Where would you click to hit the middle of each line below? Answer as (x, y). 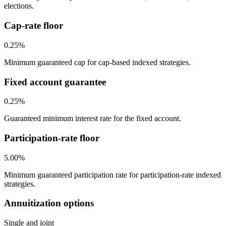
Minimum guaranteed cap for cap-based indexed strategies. (97, 62)
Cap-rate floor (34, 26)
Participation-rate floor (52, 138)
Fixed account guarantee (55, 82)
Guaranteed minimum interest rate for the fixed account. (93, 119)
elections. (19, 6)
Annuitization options (49, 203)
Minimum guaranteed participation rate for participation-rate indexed (112, 175)
